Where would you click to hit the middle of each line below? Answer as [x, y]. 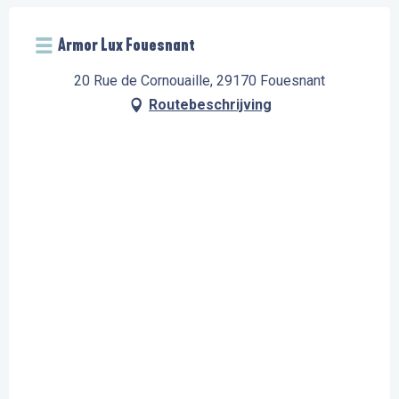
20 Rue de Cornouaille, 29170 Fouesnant [199, 81]
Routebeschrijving [210, 105]
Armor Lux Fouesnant [126, 45]
